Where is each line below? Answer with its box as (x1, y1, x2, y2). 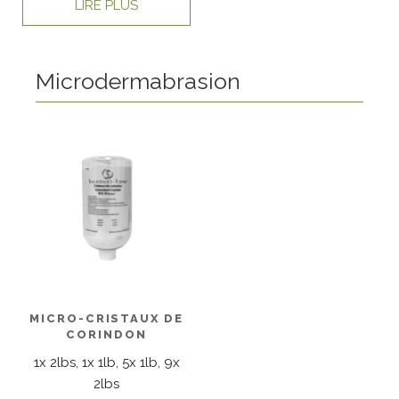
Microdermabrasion (36, 67, 240, 94)
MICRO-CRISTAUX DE (28, 311, 184, 325)
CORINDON (66, 327, 147, 341)
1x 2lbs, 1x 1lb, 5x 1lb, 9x (33, 354, 180, 370)
